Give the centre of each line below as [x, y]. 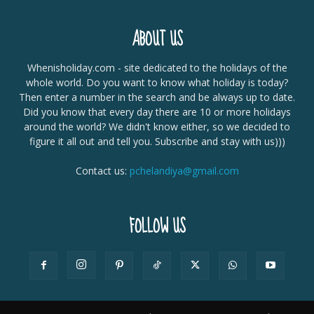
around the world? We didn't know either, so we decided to [157, 127]
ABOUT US [157, 40]
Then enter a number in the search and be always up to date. [157, 97]
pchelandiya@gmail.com [184, 171]
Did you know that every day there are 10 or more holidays [157, 112]
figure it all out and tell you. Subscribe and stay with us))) [157, 142]
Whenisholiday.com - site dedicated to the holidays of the [157, 68]
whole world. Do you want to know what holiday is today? [157, 83]
